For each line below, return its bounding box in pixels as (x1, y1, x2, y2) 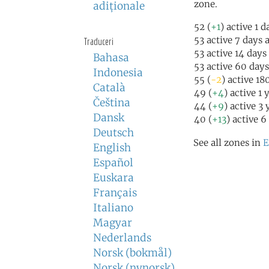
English (93, 141, 131, 154)
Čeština (93, 96, 130, 109)
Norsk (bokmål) (93, 246, 172, 259)
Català (93, 81, 125, 94)
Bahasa (93, 51, 129, 64)
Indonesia (93, 66, 143, 79)
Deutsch (93, 126, 134, 139)
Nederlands (93, 231, 151, 244)
